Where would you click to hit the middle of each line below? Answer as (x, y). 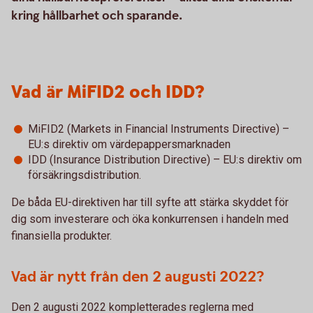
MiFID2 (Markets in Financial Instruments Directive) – (159, 129)
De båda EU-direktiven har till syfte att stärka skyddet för (150, 202)
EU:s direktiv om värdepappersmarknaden (129, 144)
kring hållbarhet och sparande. (98, 16)
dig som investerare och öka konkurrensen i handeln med (150, 219)
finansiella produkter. (63, 236)
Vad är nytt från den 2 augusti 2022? (138, 277)
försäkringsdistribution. (85, 175)
